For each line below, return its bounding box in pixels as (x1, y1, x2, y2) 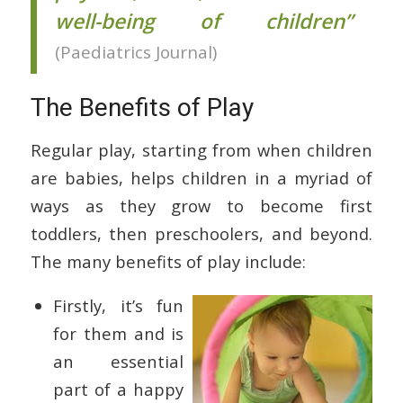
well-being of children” (54, 6, 353, 35)
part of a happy (52, 378, 184, 401)
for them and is (52, 322, 184, 345)
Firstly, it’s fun (52, 294, 184, 318)
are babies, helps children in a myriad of (30, 166, 373, 189)
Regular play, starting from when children (30, 138, 373, 161)
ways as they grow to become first (30, 193, 373, 217)
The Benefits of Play (30, 93, 254, 122)
